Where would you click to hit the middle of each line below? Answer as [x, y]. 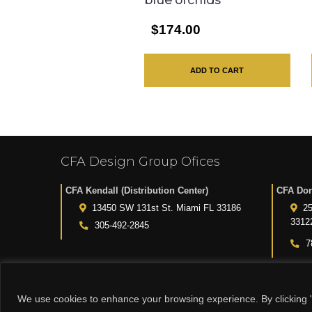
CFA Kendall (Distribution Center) [137, 190]
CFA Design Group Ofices [140, 162]
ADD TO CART [217, 71]
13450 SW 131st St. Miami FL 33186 [166, 208]
